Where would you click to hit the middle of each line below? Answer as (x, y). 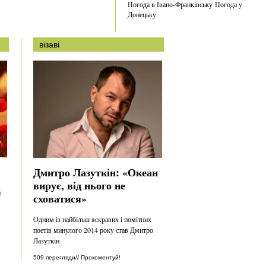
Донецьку (143, 15)
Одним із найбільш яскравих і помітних (92, 219)
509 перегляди (54, 257)
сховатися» (60, 198)
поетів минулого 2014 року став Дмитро (93, 229)
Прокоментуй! (101, 257)
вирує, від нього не (79, 185)
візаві (49, 45)
